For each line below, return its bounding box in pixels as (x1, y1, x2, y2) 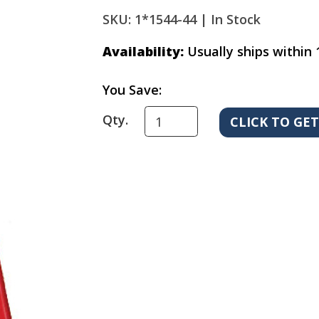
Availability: (103, 43, 184, 61)
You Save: (103, 81, 162, 99)
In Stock (211, 11, 261, 28)
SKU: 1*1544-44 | (103, 11, 207, 28)
